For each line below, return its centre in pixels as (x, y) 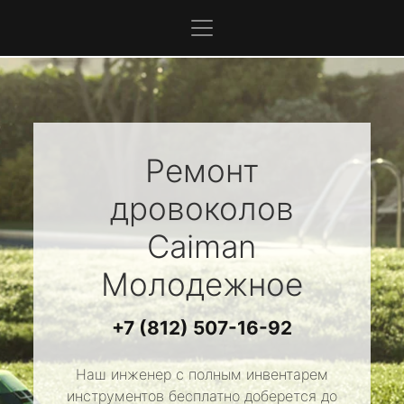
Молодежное (202, 284)
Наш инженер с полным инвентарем (202, 374)
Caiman (202, 246)
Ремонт (202, 170)
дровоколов (202, 208)
